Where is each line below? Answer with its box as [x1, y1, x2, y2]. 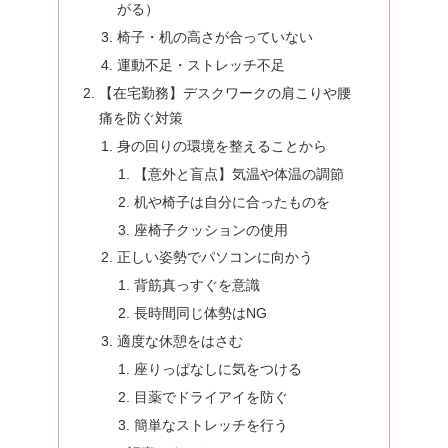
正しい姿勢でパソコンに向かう [116, 249, 313, 266]
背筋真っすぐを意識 [133, 277, 260, 294]
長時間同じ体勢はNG [133, 305, 267, 322]
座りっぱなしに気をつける [133, 360, 302, 377]
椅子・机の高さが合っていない [116, 29, 313, 46]
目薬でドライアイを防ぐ [133, 388, 288, 405]
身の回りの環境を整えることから [116, 137, 327, 154]
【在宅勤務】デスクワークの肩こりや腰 [99, 85, 352, 102]
